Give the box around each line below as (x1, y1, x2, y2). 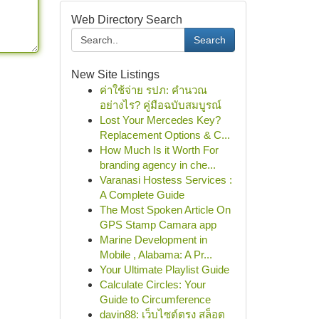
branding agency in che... (99, 159, 216, 171)
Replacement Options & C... (99, 129, 230, 141)
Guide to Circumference (99, 293, 211, 305)
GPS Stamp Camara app (99, 219, 216, 231)
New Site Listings (70, 68, 159, 80)
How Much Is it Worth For (99, 144, 219, 156)
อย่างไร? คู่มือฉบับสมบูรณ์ (99, 99, 221, 111)
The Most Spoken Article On (99, 204, 231, 216)
